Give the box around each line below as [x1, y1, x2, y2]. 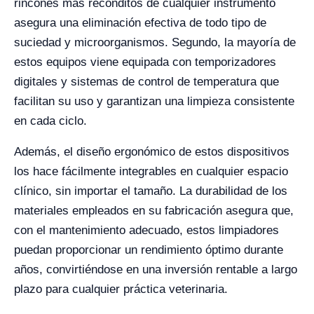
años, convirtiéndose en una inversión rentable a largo [14, 263, 297, 276]
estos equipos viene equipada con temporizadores [14, 55, 276, 69]
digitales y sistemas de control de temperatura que [14, 75, 279, 88]
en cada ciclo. [14, 114, 87, 128]
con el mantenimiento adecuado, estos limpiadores [14, 224, 279, 237]
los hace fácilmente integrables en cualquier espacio [14, 165, 288, 178]
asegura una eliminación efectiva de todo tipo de [14, 16, 266, 29]
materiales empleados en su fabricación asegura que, [14, 204, 294, 217]
